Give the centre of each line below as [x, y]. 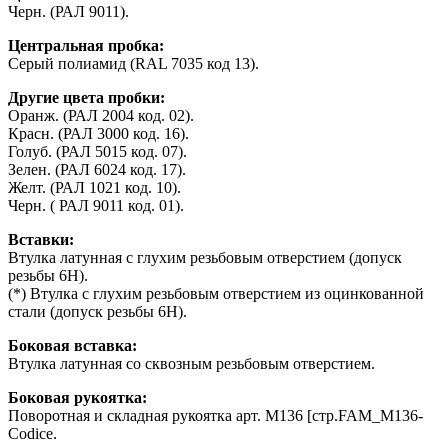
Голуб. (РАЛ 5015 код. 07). [97, 151]
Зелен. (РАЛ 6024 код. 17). [97, 169]
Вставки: [41, 239]
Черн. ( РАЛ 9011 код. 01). [96, 205]
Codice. [32, 433]
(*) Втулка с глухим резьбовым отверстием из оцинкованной [216, 293]
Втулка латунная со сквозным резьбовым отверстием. [191, 363]
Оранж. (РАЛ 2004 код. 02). [101, 115]
